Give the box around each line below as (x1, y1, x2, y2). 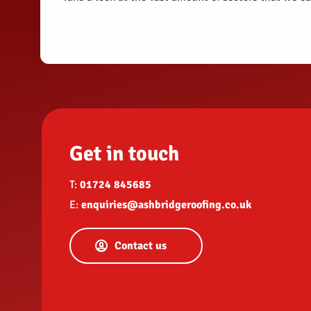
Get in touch (69, 140, 179, 167)
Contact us (114, 238, 167, 253)
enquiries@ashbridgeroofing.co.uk (81, 197, 251, 212)
